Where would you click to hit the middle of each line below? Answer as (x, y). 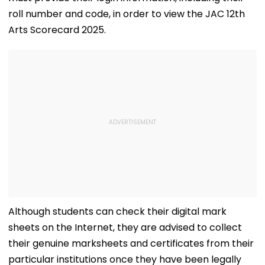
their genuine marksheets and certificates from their (131, 243)
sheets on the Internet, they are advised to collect (125, 227)
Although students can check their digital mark (117, 211)
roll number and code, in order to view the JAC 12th (127, 14)
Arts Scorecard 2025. (57, 30)
